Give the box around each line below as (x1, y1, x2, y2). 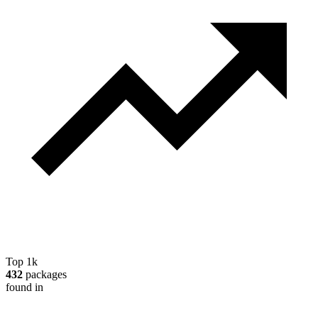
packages (23, 268, 67, 280)
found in (6, 280, 43, 293)
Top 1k (6, 255, 38, 268)
